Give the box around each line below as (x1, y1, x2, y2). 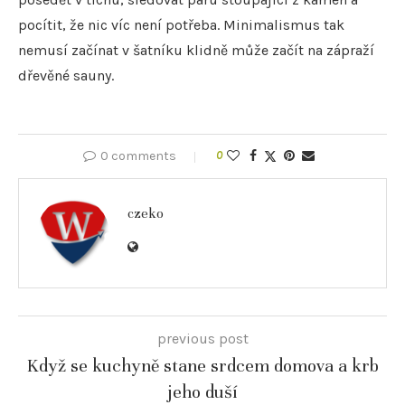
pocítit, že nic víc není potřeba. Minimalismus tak (18, 15, 344, 33)
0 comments (100, 147, 176, 164)
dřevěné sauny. (18, 66, 114, 84)
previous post (156, 329, 249, 347)
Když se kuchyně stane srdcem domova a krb (26, 353, 379, 377)
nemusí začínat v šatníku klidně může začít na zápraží (18, 41, 374, 59)
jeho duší (167, 380, 238, 403)
